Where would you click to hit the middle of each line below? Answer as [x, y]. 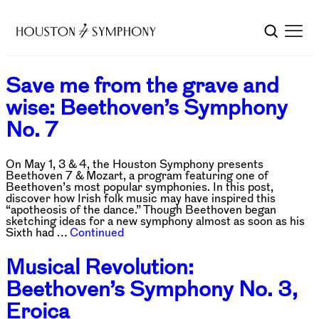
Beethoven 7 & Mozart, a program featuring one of [137, 175]
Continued [97, 232]
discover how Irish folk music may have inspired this [141, 198]
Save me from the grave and [142, 85]
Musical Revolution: [100, 266]
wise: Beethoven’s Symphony [147, 107]
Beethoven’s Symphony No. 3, [152, 288]
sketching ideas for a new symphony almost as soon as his [155, 220]
